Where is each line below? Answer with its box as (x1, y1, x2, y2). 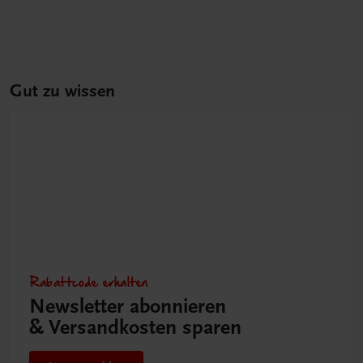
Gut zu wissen (10, 80, 115, 102)
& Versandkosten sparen (29, 315, 241, 340)
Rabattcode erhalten (29, 271, 148, 293)
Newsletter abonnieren (29, 294, 226, 319)
